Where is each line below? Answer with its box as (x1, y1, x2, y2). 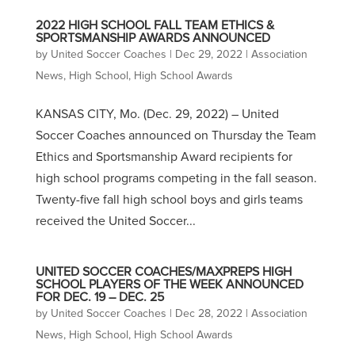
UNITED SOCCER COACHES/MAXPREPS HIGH (35, 265, 292, 278)
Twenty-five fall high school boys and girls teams (35, 193, 303, 206)
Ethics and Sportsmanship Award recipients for (35, 151, 292, 163)
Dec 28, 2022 (174, 308, 242, 319)
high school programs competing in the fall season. (35, 172, 317, 185)
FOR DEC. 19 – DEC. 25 (35, 291, 164, 303)
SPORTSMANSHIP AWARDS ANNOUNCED (35, 32, 270, 44)
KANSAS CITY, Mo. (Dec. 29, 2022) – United (35, 108, 279, 120)
